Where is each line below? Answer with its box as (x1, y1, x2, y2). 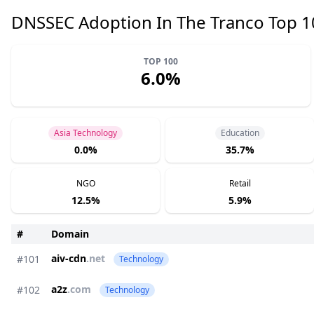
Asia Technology (54, 127, 117, 139)
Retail (228, 177, 251, 189)
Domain (51, 227, 89, 240)
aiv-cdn (51, 252, 86, 265)
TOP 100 (143, 55, 178, 67)
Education (220, 127, 259, 139)
